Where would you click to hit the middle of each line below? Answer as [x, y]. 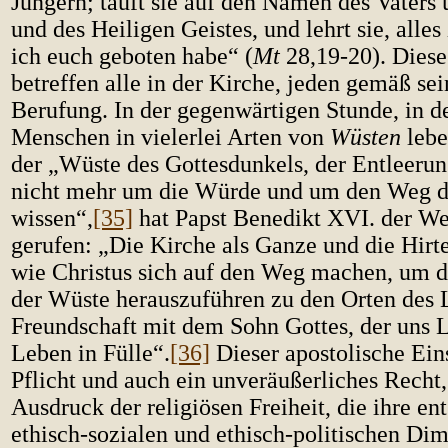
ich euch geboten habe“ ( [132, 56]
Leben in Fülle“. [90, 353]
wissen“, [52, 218]
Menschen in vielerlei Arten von [170, 137]
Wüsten [365, 137]
